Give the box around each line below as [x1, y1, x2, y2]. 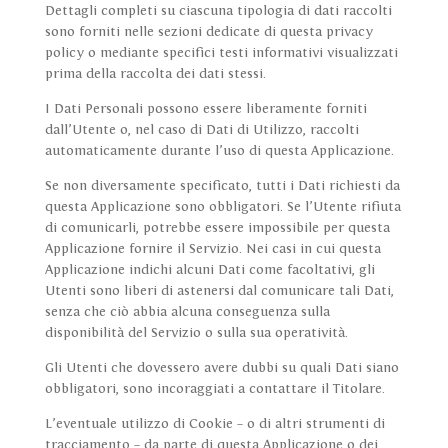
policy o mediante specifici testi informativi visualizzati [44, 45, 398, 62]
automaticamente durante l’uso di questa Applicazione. [44, 143, 394, 160]
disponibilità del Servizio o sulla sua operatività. [44, 325, 348, 342]
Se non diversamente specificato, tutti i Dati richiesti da [44, 178, 400, 195]
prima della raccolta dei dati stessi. [44, 66, 266, 83]
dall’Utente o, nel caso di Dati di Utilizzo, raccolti [44, 122, 359, 139]
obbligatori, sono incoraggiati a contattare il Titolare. [44, 381, 385, 398]
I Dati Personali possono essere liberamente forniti [44, 101, 367, 118]
